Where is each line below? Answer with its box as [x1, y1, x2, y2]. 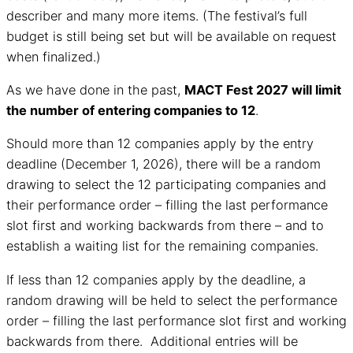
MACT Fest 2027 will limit [184, 81, 341, 98]
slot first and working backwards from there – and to [6, 217, 324, 234]
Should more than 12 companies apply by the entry [6, 136, 314, 152]
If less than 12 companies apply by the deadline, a [6, 271, 306, 288]
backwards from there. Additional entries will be [6, 333, 298, 349]
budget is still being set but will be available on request [6, 28, 336, 44]
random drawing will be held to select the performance [6, 292, 337, 308]
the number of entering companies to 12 [6, 102, 255, 118]
